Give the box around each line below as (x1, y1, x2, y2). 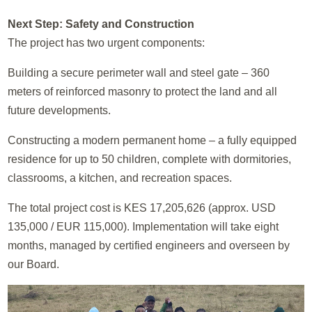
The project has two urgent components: (8, 36, 205, 49)
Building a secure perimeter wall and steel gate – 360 (8, 66, 270, 79)
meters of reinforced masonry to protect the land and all (8, 85, 278, 97)
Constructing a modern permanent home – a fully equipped (8, 134, 297, 146)
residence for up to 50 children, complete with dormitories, (8, 153, 292, 165)
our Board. (8, 258, 60, 270)
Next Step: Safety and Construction (8, 17, 195, 30)
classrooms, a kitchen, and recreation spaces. (8, 171, 233, 184)
